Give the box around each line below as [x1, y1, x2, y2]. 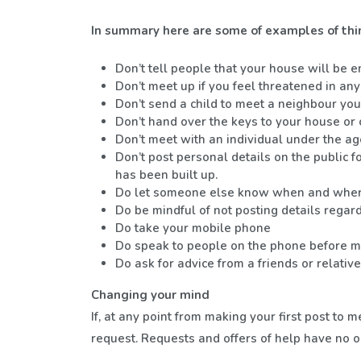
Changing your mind [91, 287, 210, 303]
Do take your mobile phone [115, 220, 272, 236]
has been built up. [115, 167, 218, 183]
